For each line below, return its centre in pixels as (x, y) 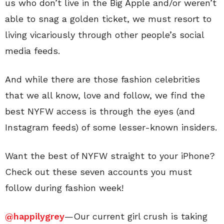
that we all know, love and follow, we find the (105, 95)
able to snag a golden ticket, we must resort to (108, 19)
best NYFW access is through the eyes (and (100, 111)
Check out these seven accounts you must (98, 172)
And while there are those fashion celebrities (102, 79)
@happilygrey (35, 216)
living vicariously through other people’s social (104, 35)
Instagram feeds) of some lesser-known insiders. (111, 127)
